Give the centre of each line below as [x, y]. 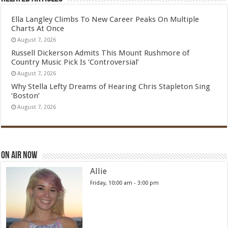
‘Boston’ [26, 96]
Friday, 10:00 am [111, 183]
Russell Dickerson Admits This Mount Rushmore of [101, 53]
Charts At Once [38, 28]
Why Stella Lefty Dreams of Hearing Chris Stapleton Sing [111, 87]
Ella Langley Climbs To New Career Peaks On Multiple [105, 19]
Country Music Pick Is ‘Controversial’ [75, 62]
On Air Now [19, 156]
